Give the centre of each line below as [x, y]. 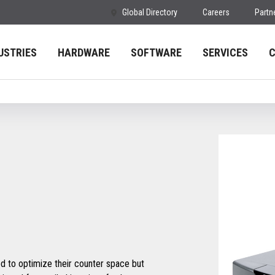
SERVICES [225, 52]
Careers [216, 12]
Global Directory [150, 12]
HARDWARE [84, 52]
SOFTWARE [156, 52]
